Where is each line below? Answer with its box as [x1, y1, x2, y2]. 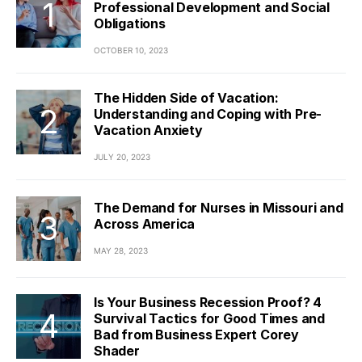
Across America [94, 216, 196, 233]
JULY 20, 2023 [94, 151, 150, 162]
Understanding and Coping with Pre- [94, 105, 322, 122]
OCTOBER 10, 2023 [94, 44, 168, 55]
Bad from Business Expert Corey [94, 326, 299, 343]
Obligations [94, 15, 166, 32]
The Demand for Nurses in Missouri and [94, 200, 343, 217]
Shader [94, 342, 140, 359]
